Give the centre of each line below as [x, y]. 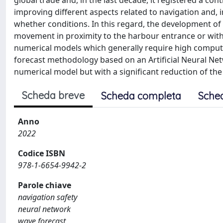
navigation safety [48, 197]
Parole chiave [45, 185]
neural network [44, 209]
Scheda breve [53, 95]
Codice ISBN [42, 153]
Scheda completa [141, 96]
